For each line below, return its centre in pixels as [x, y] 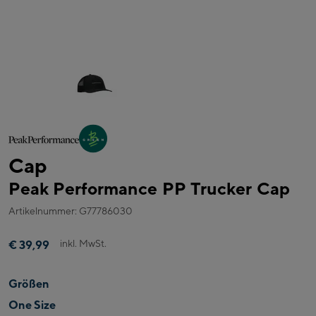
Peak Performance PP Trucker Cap [149, 189]
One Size [32, 305]
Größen [29, 284]
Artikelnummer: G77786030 [71, 211]
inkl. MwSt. [83, 243]
